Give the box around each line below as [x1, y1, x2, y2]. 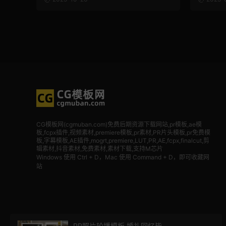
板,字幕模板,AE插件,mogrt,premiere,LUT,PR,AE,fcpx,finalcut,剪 [36, 137, 209, 144]
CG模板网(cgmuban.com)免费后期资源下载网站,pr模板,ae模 [36, 121, 202, 128]
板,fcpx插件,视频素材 [36, 129, 94, 136]
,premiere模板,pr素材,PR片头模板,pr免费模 [94, 129, 210, 136]
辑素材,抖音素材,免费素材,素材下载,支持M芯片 [36, 145, 163, 152]
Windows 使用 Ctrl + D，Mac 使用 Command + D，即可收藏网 [36, 153, 209, 161]
